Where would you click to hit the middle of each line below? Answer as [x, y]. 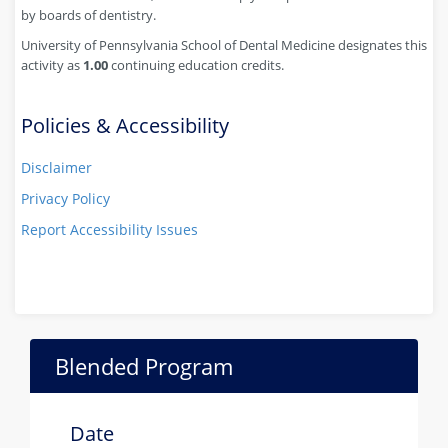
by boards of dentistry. [88, 14]
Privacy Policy [65, 198]
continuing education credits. [197, 64]
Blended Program [144, 365]
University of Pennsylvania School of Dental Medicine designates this [224, 44]
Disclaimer [56, 167]
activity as [52, 64]
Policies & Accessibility [125, 125]
